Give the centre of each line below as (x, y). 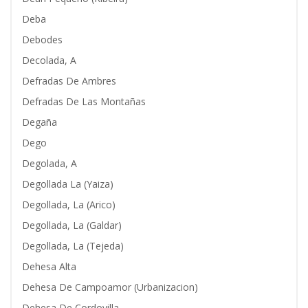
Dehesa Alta (49, 266)
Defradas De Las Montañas (84, 101)
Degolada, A (49, 163)
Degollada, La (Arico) (69, 205)
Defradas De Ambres (69, 81)
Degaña (40, 122)
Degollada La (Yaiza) (68, 184)
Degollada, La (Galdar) (72, 225)
